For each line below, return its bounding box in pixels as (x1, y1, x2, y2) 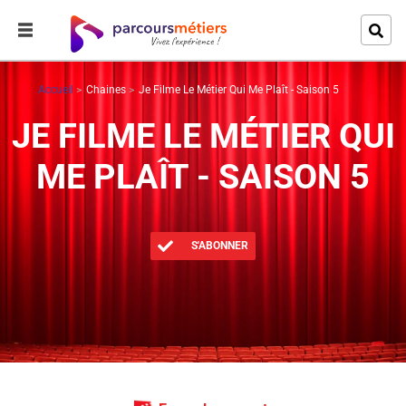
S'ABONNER (188, 239, 248, 252)
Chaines (85, 83, 126, 96)
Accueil (37, 83, 73, 96)
